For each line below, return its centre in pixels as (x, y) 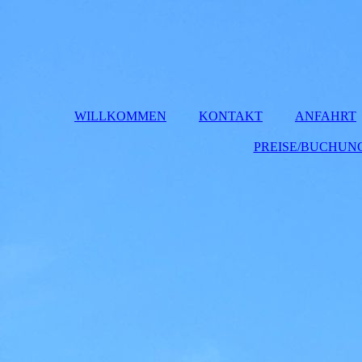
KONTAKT (231, 116)
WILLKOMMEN (120, 116)
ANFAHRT (326, 116)
